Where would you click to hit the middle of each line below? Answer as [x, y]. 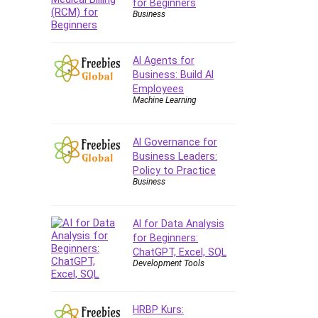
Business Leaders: [175, 156]
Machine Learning [165, 100]
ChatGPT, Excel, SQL [180, 252]
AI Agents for [164, 60]
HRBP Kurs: [158, 309]
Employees [158, 88]
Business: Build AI [173, 74]
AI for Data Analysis [179, 223]
